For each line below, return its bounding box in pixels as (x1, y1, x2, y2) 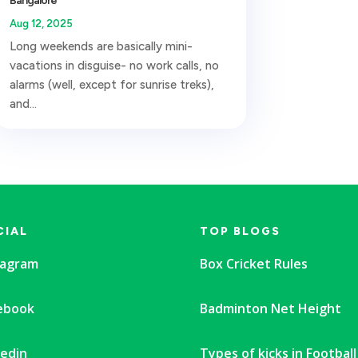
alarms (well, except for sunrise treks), (9, 77, 214, 92)
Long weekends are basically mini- (9, 38, 193, 54)
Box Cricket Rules (199, 254, 308, 272)
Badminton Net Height (199, 299, 341, 317)
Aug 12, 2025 (9, 17, 73, 30)
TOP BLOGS (199, 224, 280, 238)
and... (9, 96, 37, 111)
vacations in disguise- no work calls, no (9, 58, 219, 73)
